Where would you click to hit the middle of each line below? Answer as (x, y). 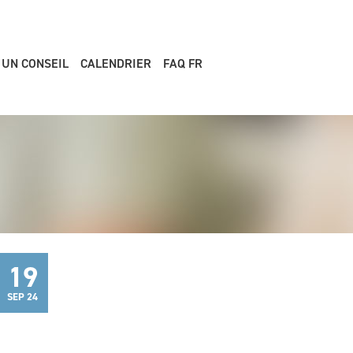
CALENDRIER (116, 63)
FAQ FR (183, 63)
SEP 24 (22, 297)
